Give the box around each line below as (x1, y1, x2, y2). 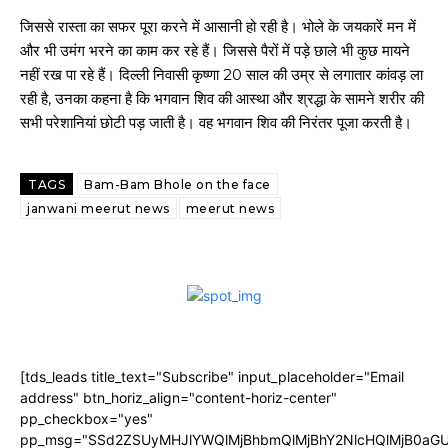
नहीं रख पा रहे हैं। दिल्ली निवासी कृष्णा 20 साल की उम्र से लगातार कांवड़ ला (20, 65, 423, 84)
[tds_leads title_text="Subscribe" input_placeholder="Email (20, 368, 404, 385)
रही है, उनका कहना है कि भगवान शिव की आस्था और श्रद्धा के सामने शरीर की (20, 89, 424, 108)
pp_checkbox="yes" (20, 410, 153, 427)
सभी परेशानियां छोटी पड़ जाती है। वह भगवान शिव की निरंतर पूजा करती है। (20, 113, 412, 132)
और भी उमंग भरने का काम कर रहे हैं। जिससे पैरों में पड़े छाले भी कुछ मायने (20, 41, 410, 60)
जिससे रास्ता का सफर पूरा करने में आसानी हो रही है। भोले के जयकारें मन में (20, 17, 416, 36)
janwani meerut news (27, 201, 170, 216)
